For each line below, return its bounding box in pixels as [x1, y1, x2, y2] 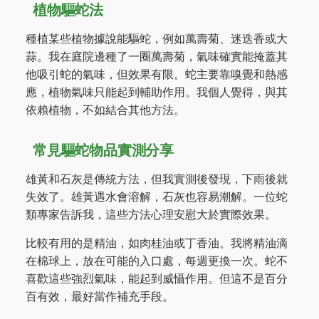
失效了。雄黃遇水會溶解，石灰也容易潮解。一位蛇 [26, 189, 288, 204]
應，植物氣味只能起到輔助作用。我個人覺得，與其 [26, 85, 288, 99]
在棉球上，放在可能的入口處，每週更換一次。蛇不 [26, 253, 288, 268]
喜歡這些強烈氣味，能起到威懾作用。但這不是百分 [26, 271, 288, 286]
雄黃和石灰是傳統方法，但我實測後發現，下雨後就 [26, 172, 288, 186]
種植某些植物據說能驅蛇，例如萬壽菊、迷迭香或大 [26, 31, 288, 46]
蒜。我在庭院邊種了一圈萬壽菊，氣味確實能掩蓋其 [26, 49, 288, 63]
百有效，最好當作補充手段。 [26, 289, 174, 303]
